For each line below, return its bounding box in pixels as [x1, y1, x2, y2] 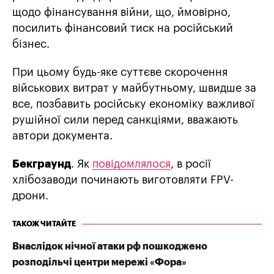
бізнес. [12, 39, 50, 50]
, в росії [171, 158, 211, 170]
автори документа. [12, 130, 113, 142]
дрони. [12, 190, 48, 202]
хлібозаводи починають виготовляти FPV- [12, 174, 234, 186]
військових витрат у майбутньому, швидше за [12, 83, 256, 94]
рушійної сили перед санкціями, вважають [12, 114, 238, 126]
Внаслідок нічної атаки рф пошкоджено [12, 242, 207, 252]
